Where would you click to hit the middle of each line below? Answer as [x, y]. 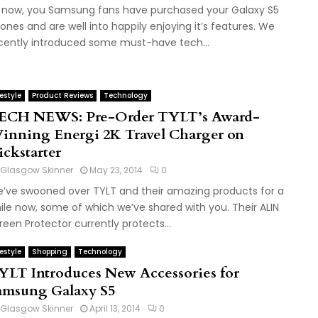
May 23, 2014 [116, 170]
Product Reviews [62, 95]
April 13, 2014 [115, 308]
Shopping [49, 252]
